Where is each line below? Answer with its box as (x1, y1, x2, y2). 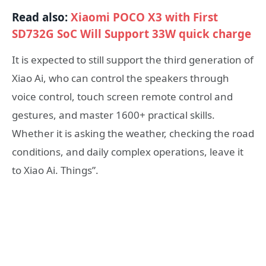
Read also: (12, 9, 71, 26)
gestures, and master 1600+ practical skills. (12, 108, 215, 122)
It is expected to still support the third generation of (12, 53, 254, 67)
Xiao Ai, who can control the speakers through (12, 71, 229, 85)
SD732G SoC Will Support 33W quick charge (12, 26, 251, 42)
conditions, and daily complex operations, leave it (12, 145, 243, 159)
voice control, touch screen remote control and (12, 90, 233, 104)
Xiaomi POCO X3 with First (71, 9, 218, 26)
